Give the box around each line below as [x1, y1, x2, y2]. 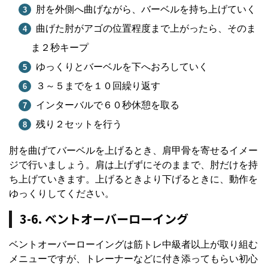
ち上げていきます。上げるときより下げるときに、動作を [9, 174, 258, 185]
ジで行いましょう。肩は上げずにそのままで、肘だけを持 [9, 160, 258, 170]
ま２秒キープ [31, 42, 89, 53]
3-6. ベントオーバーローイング [19, 209, 188, 227]
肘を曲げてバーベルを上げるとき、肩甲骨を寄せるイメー [9, 145, 258, 156]
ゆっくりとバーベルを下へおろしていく [35, 62, 208, 72]
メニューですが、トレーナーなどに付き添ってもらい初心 [9, 254, 258, 264]
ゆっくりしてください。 [9, 188, 114, 199]
